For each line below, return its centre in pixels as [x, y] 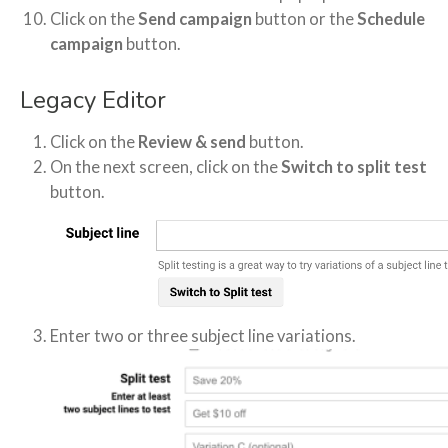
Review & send [192, 141]
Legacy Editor [93, 99]
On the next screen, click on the [165, 166]
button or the [304, 19]
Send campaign [195, 19]
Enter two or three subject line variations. [203, 335]
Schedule [391, 19]
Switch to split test [354, 166]
